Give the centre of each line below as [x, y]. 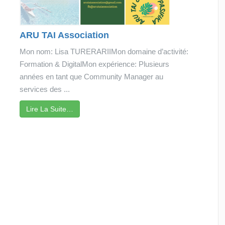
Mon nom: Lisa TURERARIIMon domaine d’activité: [104, 51]
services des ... [45, 89]
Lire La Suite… [50, 109]
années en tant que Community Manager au [91, 77]
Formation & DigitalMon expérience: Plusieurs [94, 64]
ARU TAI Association [64, 35]
